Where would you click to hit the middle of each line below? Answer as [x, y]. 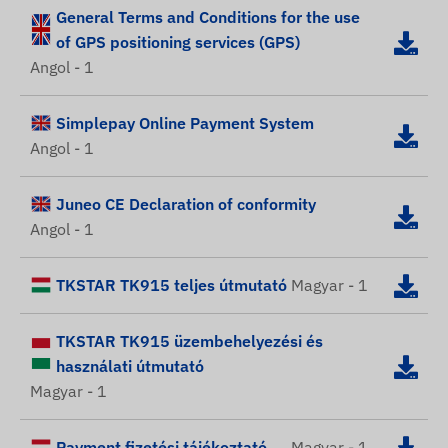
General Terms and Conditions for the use [208, 17]
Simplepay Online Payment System [185, 123]
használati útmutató [130, 366]
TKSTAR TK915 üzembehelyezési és [189, 341]
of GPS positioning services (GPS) [178, 42]
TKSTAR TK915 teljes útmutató [171, 285]
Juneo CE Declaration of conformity [186, 204]
